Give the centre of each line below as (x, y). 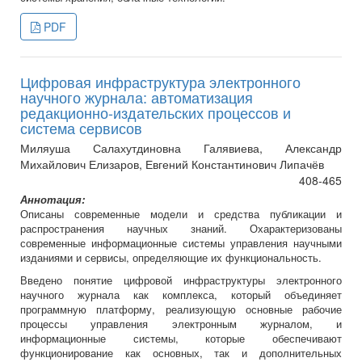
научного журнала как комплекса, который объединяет (181, 295)
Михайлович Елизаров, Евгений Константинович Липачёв (172, 164)
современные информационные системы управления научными (181, 243)
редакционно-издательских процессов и (156, 113)
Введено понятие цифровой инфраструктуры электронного (181, 280)
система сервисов (81, 128)
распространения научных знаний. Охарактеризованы (181, 229)
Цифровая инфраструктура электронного (160, 82)
